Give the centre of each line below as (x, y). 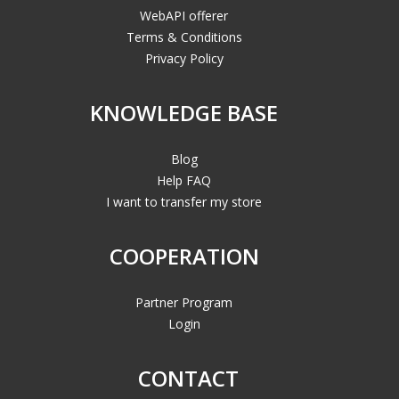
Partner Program (184, 302)
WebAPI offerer (184, 15)
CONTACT (188, 378)
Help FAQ (184, 180)
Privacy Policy (184, 58)
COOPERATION (184, 256)
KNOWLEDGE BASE (184, 112)
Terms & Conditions (184, 37)
